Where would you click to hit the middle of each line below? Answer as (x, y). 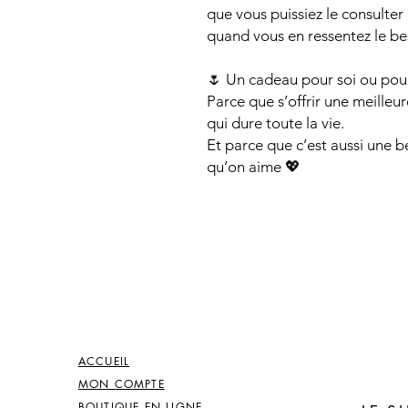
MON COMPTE (121, 384)
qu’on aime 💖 (254, 167)
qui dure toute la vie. (275, 123)
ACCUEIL (104, 362)
